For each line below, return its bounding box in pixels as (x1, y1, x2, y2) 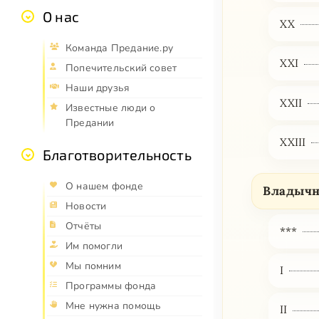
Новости (66, 199, 107, 214)
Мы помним (66, 259, 121, 273)
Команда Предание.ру (66, 41, 173, 56)
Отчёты (66, 219, 102, 234)
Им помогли (66, 239, 123, 253)
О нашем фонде (66, 179, 143, 194)
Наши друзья (66, 81, 130, 95)
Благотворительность (43, 146, 192, 164)
